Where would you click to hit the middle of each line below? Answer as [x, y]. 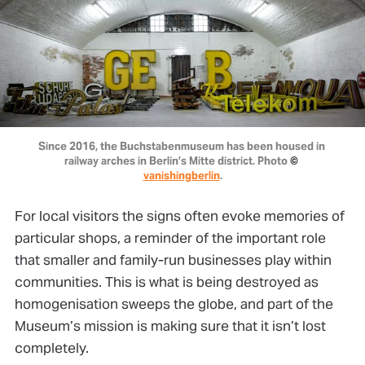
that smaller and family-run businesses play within [173, 260]
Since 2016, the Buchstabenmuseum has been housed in [181, 147]
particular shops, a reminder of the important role [170, 238]
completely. [51, 348]
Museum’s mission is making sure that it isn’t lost [170, 326]
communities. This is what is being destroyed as [166, 282]
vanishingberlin [181, 176]
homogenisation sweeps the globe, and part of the [174, 304]
